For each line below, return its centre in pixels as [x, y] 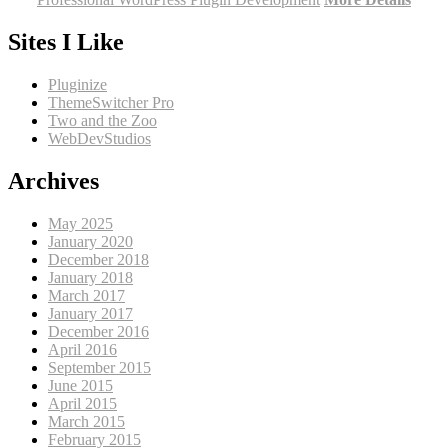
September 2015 [99, 367]
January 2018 [90, 277]
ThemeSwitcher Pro [111, 103]
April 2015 [82, 403]
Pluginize [77, 85]
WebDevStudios [99, 139]
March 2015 [86, 421]
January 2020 [90, 241]
